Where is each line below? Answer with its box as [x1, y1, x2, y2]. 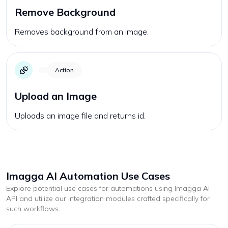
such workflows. [6, 204, 60, 213]
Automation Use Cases [57, 169, 170, 182]
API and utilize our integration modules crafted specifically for [6, 194, 210, 203]
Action [55, 66, 74, 74]
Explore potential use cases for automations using [6, 184, 175, 193]
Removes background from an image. [15, 26, 149, 37]
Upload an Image [15, 90, 97, 102]
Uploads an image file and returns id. [15, 110, 146, 121]
